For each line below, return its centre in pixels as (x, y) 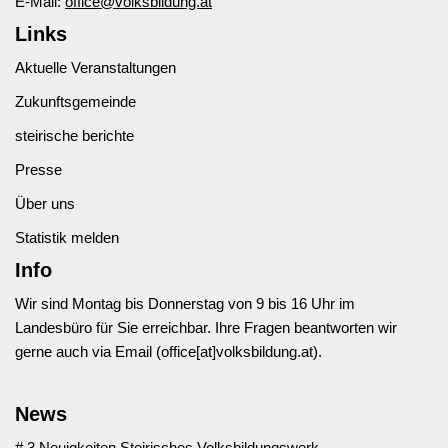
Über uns (45, 203)
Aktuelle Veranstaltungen (95, 67)
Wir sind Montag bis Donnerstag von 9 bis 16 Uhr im (185, 303)
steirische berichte (74, 135)
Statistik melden (67, 237)
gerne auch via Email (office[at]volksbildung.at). (168, 351)
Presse (38, 169)
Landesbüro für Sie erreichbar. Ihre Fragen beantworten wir (206, 327)
